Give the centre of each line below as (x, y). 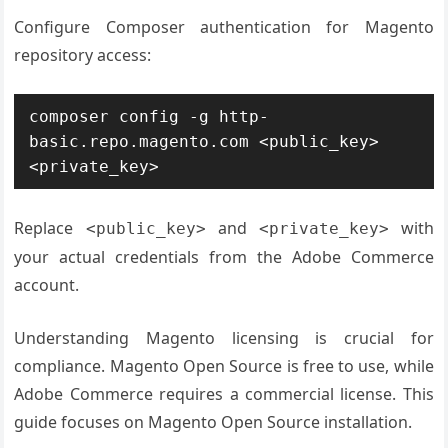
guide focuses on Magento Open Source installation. (213, 422)
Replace (50, 228)
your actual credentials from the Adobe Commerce (224, 257)
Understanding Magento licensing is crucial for (224, 338)
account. (47, 285)
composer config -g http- (149, 116)
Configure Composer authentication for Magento (224, 27)
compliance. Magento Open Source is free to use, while (224, 366)
